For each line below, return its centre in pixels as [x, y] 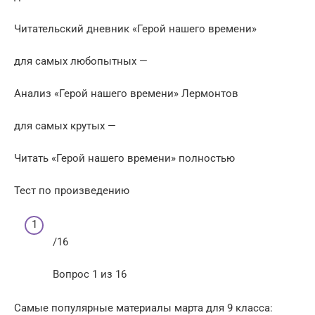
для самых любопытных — [81, 61]
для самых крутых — [65, 126]
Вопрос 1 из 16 [90, 274]
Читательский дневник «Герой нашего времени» [135, 28]
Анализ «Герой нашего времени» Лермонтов [126, 93]
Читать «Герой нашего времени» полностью [124, 158]
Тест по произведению [72, 190]
